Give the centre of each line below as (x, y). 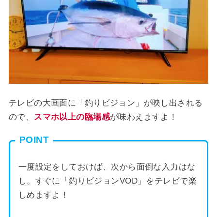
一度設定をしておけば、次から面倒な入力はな (107, 167)
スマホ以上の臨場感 (72, 117)
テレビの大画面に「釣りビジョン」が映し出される (106, 103)
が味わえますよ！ (144, 117)
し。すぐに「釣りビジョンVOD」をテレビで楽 (107, 181)
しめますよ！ (44, 195)
